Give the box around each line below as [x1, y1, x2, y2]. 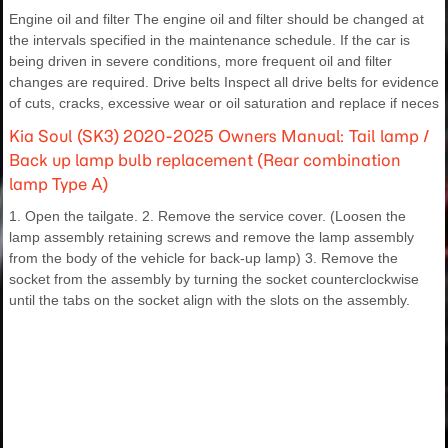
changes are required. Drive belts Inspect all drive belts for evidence [9, 74, 439, 91]
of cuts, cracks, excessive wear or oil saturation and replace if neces [9, 95, 439, 112]
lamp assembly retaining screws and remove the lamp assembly [9, 229, 414, 246]
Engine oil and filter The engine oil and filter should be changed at [9, 11, 424, 28]
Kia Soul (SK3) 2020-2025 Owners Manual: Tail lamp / [9, 126, 430, 147]
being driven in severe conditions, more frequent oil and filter [9, 53, 392, 70]
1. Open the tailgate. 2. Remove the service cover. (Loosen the [9, 208, 406, 225]
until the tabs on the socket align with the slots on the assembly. [9, 292, 410, 309]
